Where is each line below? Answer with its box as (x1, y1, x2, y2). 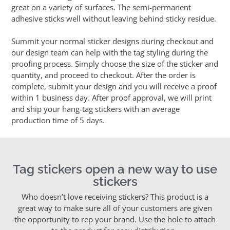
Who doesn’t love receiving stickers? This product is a (22, 191, 208, 202)
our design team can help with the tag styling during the (11, 47, 208, 58)
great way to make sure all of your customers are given (18, 202, 212, 213)
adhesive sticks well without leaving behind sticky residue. (11, 13, 219, 24)
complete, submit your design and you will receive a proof (11, 81, 217, 92)
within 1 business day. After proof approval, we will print (11, 92, 212, 103)
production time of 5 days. (11, 115, 107, 126)
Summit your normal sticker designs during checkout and (11, 36, 214, 47)
